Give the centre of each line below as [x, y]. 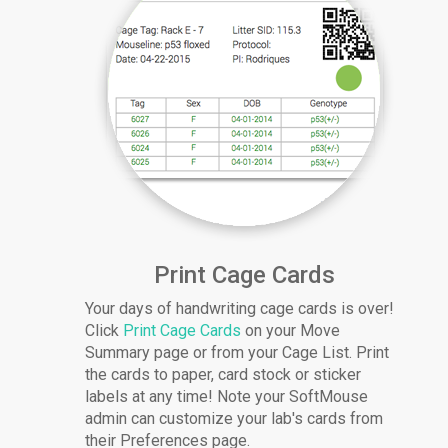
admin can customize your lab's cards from [234, 419]
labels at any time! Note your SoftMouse [227, 397]
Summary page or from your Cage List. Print [237, 353]
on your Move [291, 331]
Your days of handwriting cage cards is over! [240, 309]
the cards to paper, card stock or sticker [223, 375]
